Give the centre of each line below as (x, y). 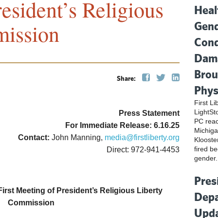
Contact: (34, 137)
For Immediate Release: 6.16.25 (122, 125)
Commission (31, 203)
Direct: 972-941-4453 (143, 150)
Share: (127, 78)
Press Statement (149, 113)
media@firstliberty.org (142, 137)
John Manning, (77, 137)
